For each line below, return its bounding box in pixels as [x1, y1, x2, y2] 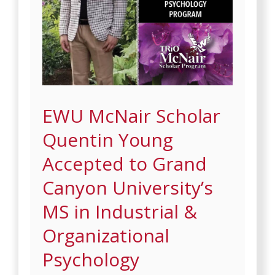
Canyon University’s [42, 174, 214, 200]
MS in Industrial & [42, 198, 198, 224]
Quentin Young [42, 126, 174, 152]
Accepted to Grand [42, 150, 207, 176]
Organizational [42, 222, 170, 248]
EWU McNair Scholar [42, 103, 221, 128]
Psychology [42, 246, 140, 272]
